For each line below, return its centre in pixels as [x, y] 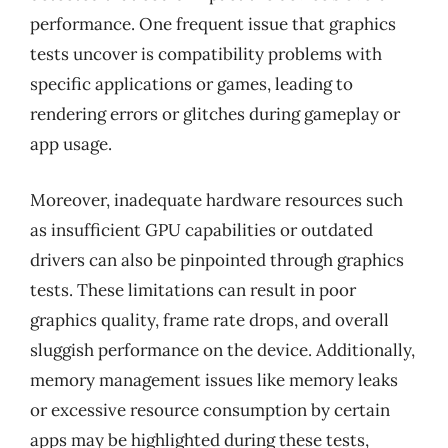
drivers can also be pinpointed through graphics [217, 259]
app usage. [71, 144]
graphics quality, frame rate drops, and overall [209, 319]
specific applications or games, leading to [191, 84]
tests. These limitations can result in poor [193, 289]
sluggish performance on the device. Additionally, [222, 349]
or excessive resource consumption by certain [210, 409]
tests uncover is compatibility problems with [206, 54]
